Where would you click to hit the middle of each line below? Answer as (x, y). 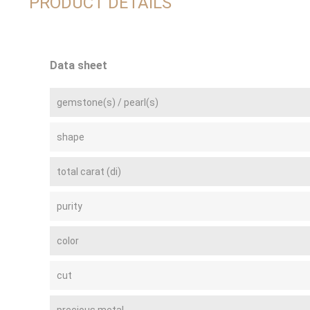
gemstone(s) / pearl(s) (108, 102)
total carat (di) (89, 171)
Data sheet (79, 65)
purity (70, 206)
